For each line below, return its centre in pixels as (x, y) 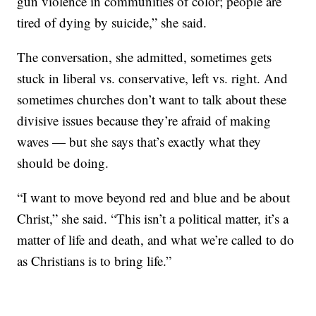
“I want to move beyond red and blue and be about (154, 197)
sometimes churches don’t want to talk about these (152, 99)
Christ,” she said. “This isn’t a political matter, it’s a (153, 218)
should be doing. (63, 163)
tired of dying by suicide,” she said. (112, 22)
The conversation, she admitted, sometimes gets (145, 57)
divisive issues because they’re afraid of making (144, 120)
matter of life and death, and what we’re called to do (156, 239)
